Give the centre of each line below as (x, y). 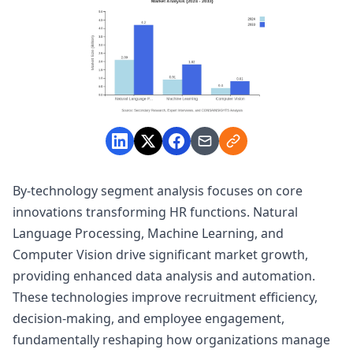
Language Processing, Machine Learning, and (148, 234)
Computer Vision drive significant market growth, (160, 255)
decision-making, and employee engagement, (149, 319)
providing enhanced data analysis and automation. (164, 276)
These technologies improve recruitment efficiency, (165, 297)
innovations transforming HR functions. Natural (155, 212)
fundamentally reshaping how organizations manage (171, 340)
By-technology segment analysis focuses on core (158, 191)
